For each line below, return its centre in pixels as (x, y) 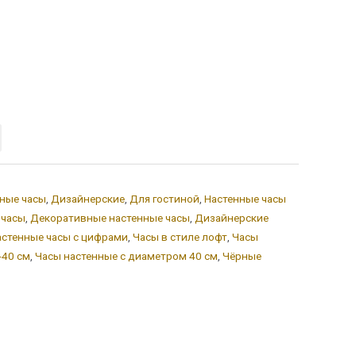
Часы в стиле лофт (180, 236)
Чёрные (242, 255)
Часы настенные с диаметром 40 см (126, 255)
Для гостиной (164, 198)
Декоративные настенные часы (110, 217)
